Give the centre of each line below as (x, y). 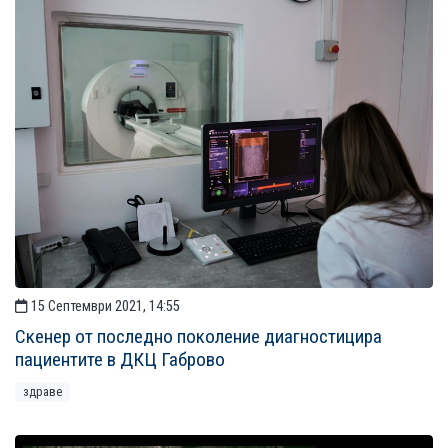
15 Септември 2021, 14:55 (104, 306)
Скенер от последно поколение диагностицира (198, 336)
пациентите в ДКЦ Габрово (120, 359)
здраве (42, 391)
